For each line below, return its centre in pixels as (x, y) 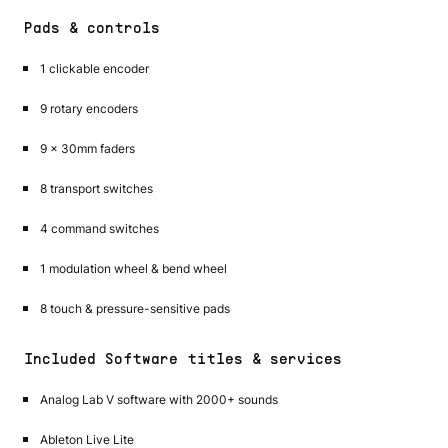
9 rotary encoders (89, 108)
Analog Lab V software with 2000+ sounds (159, 399)
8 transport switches (96, 188)
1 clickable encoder (94, 68)
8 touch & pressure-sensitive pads (135, 308)
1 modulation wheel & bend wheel (133, 268)
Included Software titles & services (183, 359)
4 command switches (99, 228)
